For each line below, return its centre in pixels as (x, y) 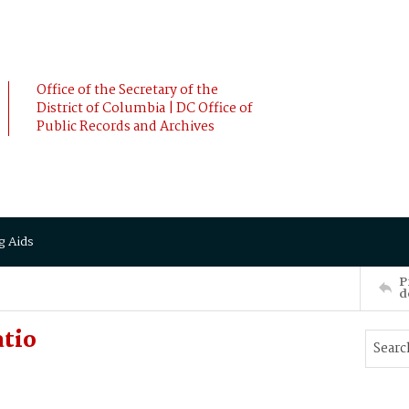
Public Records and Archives (126, 127)
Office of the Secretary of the (127, 90)
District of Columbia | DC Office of (145, 109)
